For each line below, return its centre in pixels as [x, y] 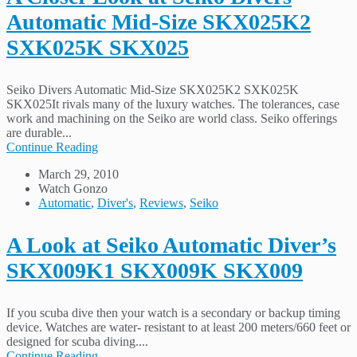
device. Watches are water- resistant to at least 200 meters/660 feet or [178, 327]
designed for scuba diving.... [77, 341]
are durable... [39, 132]
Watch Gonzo [73, 188]
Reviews [161, 202]
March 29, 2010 [78, 174]
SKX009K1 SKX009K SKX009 [155, 270]
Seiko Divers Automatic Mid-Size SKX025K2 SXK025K [153, 89]
